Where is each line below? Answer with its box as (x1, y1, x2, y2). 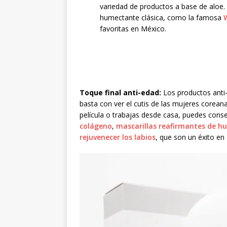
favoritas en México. (100, 24, 168, 34)
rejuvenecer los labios (80, 132, 156, 142)
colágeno (80, 121, 112, 131)
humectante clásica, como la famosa (100, 13, 223, 23)
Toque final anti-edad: (80, 88, 161, 98)
